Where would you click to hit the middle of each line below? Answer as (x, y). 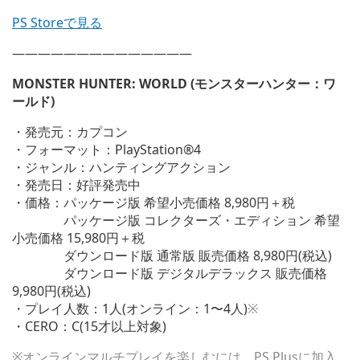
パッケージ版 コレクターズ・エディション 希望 (176, 221)
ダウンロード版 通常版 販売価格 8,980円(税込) (172, 256)
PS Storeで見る (57, 23)
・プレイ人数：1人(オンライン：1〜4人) (130, 309)
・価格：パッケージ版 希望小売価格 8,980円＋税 (153, 203)
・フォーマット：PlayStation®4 (106, 150)
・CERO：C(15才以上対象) (89, 327)
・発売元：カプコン (70, 132)
